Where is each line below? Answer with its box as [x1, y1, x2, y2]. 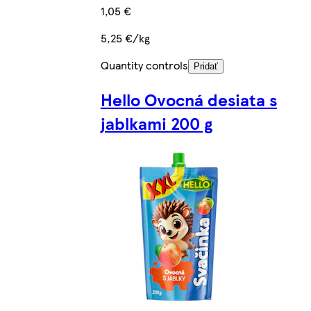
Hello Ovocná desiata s [100, 87, 277, 111]
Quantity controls [100, 56, 188, 73]
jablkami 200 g [100, 110, 212, 135]
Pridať [193, 60, 218, 72]
